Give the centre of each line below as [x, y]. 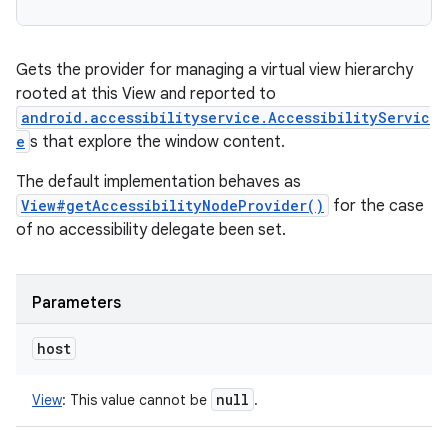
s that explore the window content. [157, 142]
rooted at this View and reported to [146, 94]
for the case [376, 206]
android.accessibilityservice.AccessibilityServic [225, 117]
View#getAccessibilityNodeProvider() [172, 205]
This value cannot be [138, 400]
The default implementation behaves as [158, 182]
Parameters [76, 303]
